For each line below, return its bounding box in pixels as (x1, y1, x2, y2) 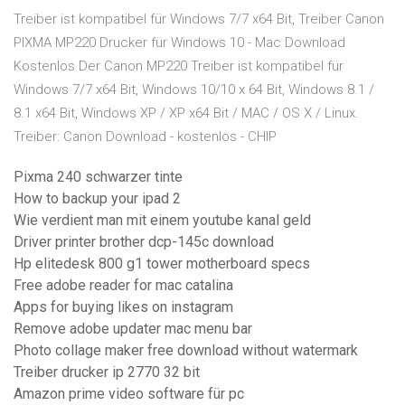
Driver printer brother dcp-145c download (14, 233, 274, 251)
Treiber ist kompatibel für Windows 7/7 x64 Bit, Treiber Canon (14, 11, 384, 28)
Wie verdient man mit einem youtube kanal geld (14, 212, 311, 230)
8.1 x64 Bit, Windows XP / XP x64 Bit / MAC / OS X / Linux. (14, 105, 359, 122)
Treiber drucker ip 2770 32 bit (14, 363, 200, 381)
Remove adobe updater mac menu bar (14, 320, 252, 338)
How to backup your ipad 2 (14, 190, 181, 208)
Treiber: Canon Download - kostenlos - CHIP (14, 128, 277, 146)
